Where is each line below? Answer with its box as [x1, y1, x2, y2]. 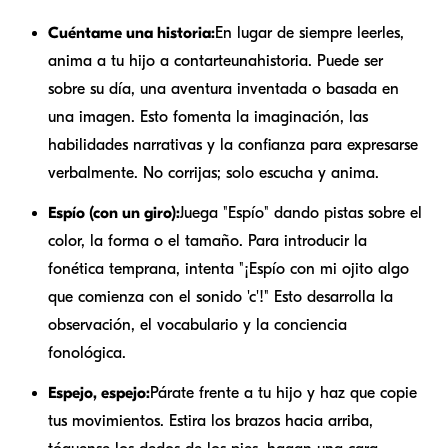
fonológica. [48, 343, 126, 362]
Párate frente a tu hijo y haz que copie [150, 383, 417, 402]
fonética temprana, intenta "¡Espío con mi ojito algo [48, 259, 409, 278]
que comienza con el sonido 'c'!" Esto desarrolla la [48, 287, 393, 306]
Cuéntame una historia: [48, 23, 215, 42]
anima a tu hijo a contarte [48, 51, 231, 70]
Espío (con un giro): [48, 203, 180, 222]
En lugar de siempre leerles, [215, 23, 404, 42]
